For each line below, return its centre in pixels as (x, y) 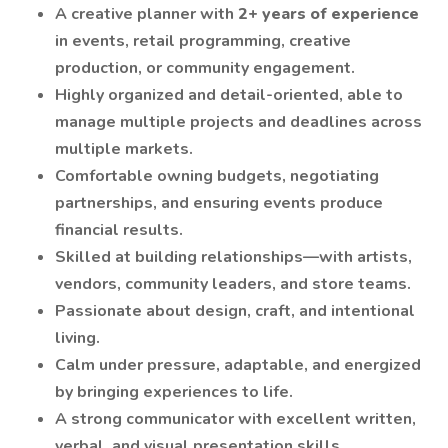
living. (77, 338)
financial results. (119, 230)
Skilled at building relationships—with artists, (233, 257)
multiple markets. (124, 149)
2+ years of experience (328, 14)
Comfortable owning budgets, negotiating (217, 176)
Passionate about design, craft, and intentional (235, 311)
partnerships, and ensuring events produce (219, 203)
